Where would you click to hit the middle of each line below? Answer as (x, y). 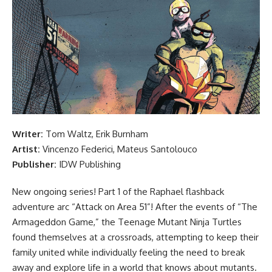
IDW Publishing (90, 165)
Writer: (28, 134)
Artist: (26, 149)
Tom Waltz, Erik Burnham (96, 134)
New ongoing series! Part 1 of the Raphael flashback (118, 192)
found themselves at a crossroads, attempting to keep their (135, 237)
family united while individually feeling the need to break (128, 253)
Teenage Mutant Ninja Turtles (180, 222)
